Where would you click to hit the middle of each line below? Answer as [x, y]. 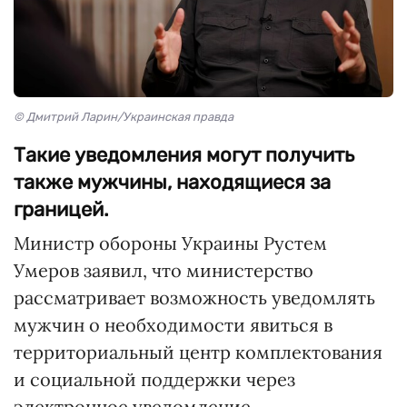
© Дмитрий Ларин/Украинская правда [124, 117]
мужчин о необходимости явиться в [173, 325]
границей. [61, 210]
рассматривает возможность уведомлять [194, 298]
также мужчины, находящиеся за [172, 183]
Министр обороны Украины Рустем [170, 243]
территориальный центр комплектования [198, 352]
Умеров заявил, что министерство [164, 271]
